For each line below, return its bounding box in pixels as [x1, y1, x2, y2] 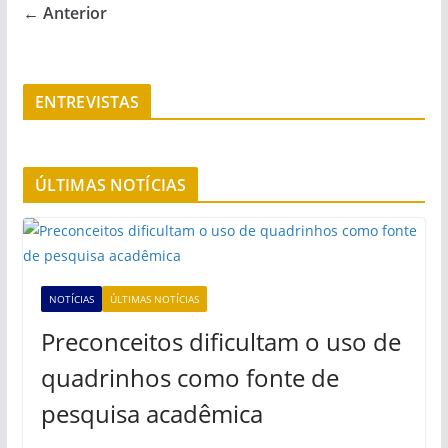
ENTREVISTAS [34, 91, 140, 113]
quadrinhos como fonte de [40, 361, 339, 394]
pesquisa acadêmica [40, 397, 263, 430]
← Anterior [22, 2, 107, 24]
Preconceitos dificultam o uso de [40, 325, 401, 358]
